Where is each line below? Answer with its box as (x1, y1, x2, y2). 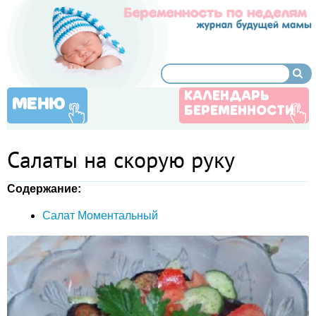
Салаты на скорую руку (7, 145, 235, 174)
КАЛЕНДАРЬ (184, 90, 269, 103)
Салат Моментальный (42, 209, 158, 221)
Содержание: (7, 183, 81, 195)
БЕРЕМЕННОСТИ (184, 105, 294, 118)
